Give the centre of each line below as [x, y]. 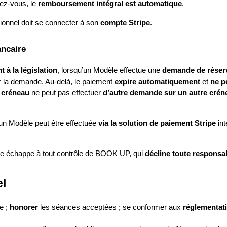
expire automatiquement [157, 82]
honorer [24, 207]
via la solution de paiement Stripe [156, 123]
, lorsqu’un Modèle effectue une [110, 71]
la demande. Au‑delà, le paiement [58, 82]
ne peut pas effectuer [66, 93]
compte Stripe [125, 23]
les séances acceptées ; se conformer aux [110, 207]
